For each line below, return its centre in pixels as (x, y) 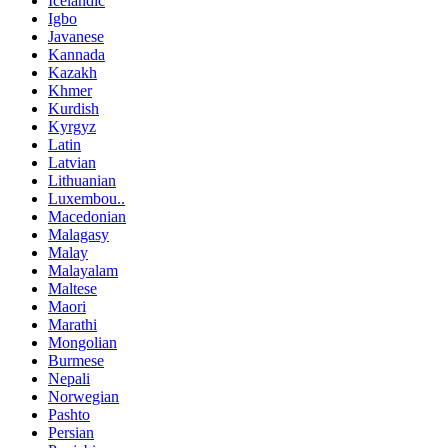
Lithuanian (82, 180)
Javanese (76, 36)
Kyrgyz (72, 126)
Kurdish (73, 108)
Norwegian (83, 396)
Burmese (76, 360)
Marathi (72, 324)
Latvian (72, 162)
